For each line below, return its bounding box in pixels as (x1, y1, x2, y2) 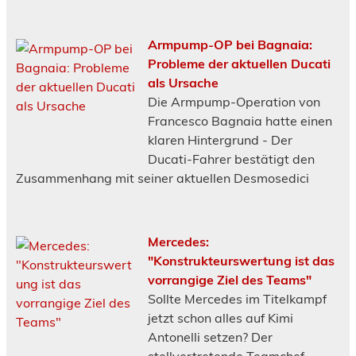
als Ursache (148, 74, 219, 91)
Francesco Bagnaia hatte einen (148, 112, 333, 129)
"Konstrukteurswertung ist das (148, 252, 335, 269)
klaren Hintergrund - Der (148, 131, 293, 148)
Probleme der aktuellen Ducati (148, 55, 331, 72)
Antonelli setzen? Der (148, 328, 273, 345)
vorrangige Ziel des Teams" (148, 271, 312, 288)
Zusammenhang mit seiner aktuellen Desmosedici (16, 169, 310, 186)
